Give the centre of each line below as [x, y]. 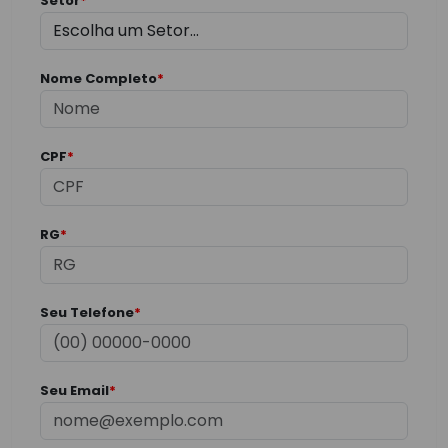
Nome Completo [98, 78]
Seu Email [74, 390]
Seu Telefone [87, 312]
